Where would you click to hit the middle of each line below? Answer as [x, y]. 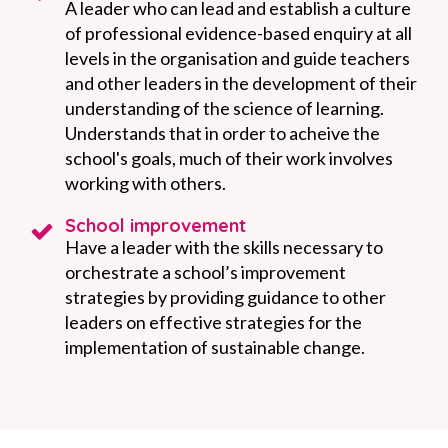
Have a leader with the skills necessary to [223, 246]
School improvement [155, 225]
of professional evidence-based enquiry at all [238, 32]
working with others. [146, 182]
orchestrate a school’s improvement [205, 271]
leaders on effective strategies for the [213, 321]
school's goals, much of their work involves [228, 157]
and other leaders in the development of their [240, 82]
